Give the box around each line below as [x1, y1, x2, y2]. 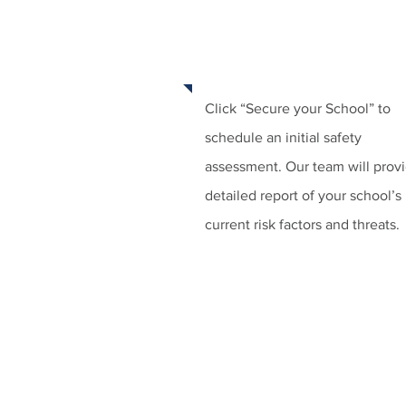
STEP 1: [199, 24, 256, 44]
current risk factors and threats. [205, 217, 400, 232]
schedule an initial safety [205, 130, 362, 145]
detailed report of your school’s [205, 188, 401, 203]
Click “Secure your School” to [205, 101, 391, 116]
